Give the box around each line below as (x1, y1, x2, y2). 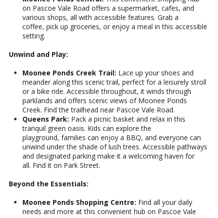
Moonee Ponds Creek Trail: (22, 68, 116, 78)
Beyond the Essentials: (9, 179, 89, 189)
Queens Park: (22, 114, 69, 124)
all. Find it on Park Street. (22, 161, 100, 170)
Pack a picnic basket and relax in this (69, 114, 185, 124)
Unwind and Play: (9, 50, 68, 59)
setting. (22, 31, 45, 41)
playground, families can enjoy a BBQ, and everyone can (22, 133, 201, 143)
